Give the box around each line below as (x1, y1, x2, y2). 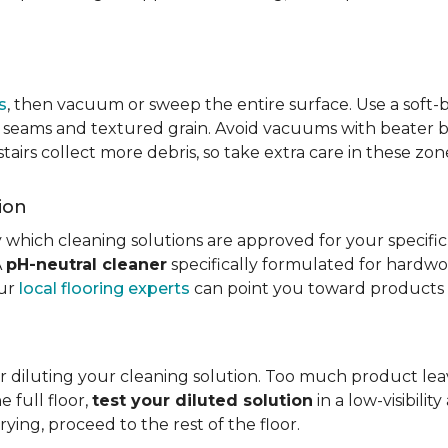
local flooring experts (19, 279, 190, 298)
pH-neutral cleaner (6, 255, 167, 274)
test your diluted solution (92, 391, 313, 410)
